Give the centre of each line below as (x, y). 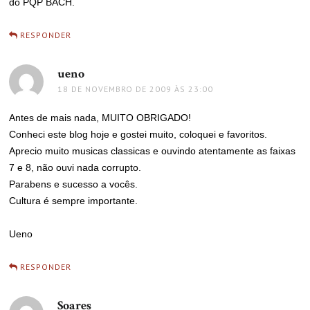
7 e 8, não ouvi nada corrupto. (75, 167)
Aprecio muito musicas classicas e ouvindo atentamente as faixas (153, 151)
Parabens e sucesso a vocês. (74, 184)
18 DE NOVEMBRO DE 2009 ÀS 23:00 (136, 89)
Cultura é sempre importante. (74, 201)
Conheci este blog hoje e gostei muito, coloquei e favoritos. (138, 134)
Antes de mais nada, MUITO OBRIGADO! (100, 118)
